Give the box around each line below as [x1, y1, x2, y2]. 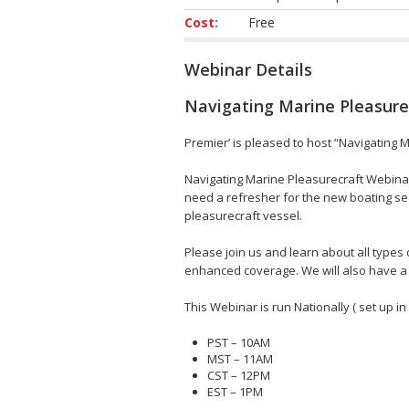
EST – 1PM [207, 383, 263, 400]
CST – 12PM [207, 366, 270, 383]
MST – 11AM [207, 350, 273, 367]
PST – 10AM [207, 333, 270, 351]
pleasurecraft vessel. [184, 206, 302, 224]
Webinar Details [184, 58, 312, 80]
